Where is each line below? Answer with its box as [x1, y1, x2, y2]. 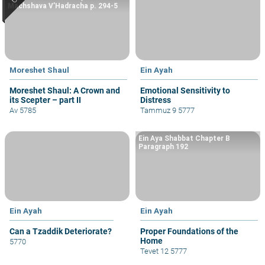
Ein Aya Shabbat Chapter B [138, 134, 230, 143]
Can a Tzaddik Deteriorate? [9, 226, 112, 236]
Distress [140, 95, 171, 105]
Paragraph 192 [138, 142, 188, 151]
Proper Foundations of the [140, 226, 238, 236]
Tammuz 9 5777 [140, 105, 195, 115]
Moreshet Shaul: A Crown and [9, 85, 120, 95]
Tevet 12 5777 [140, 246, 187, 256]
